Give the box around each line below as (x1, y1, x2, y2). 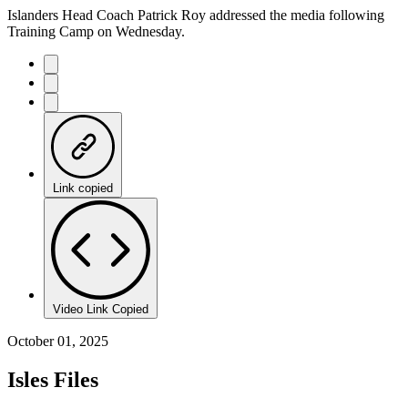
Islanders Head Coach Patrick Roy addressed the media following (7, 6, 384, 23)
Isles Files (7, 367, 98, 392)
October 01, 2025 (7, 332, 108, 349)
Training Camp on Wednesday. (7, 23, 185, 39)
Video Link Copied (53, 301, 148, 316)
